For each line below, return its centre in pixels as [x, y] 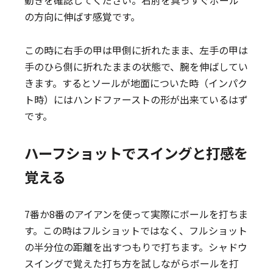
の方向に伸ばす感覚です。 [83, 16]
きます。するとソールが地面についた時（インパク [136, 83]
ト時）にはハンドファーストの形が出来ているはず [136, 99]
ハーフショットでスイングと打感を [136, 153]
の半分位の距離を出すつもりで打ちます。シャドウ [136, 247]
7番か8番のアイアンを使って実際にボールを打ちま [136, 214]
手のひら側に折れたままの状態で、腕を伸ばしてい [136, 66]
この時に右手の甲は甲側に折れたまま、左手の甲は [136, 50]
